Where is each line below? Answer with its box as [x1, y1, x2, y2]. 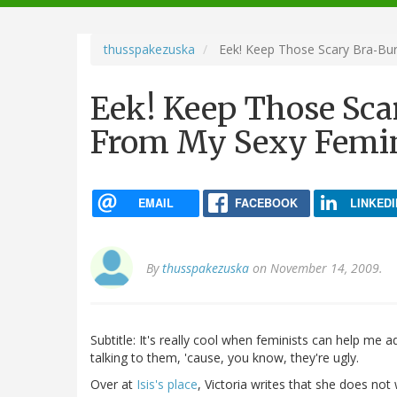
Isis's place [136, 376, 198, 393]
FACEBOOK [234, 194, 298, 211]
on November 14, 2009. [249, 260, 383, 277]
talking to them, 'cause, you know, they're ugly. [90, 349, 359, 367]
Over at [90, 376, 136, 393]
